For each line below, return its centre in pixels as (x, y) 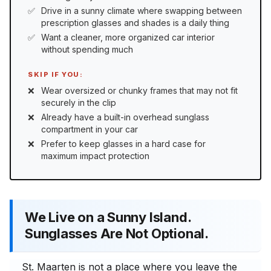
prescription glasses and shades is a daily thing (135, 23)
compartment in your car (90, 129)
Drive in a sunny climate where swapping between (142, 11)
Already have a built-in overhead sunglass (125, 117)
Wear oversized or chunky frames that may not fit (139, 90)
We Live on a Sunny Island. (108, 217)
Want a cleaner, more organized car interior (128, 38)
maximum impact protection (95, 155)
